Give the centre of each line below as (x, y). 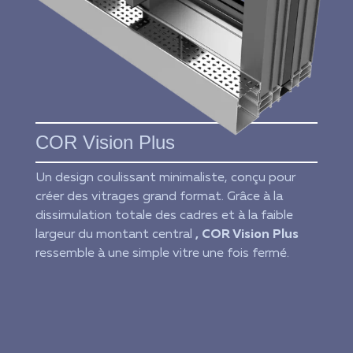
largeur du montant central (115, 234)
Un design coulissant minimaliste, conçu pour (165, 178)
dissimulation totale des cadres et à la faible (164, 216)
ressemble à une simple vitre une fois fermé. (162, 253)
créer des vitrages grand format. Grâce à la (159, 197)
